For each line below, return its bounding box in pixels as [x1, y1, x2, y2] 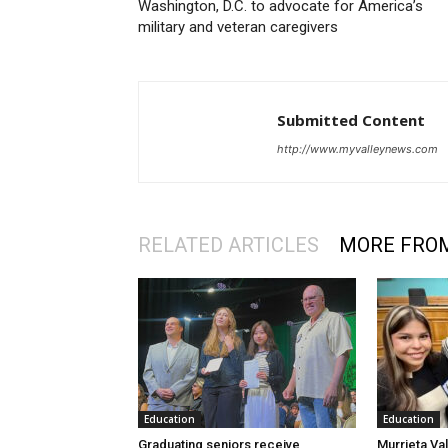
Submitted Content [277, 110, 425, 131]
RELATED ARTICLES [138, 233, 319, 258]
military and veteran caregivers [138, 18, 338, 37]
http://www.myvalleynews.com [277, 142, 438, 157]
